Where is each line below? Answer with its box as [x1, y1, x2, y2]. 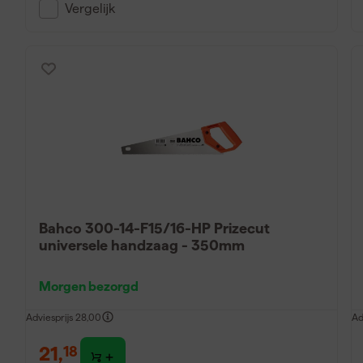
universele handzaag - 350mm [38, 237, 245, 253]
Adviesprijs [25, 311, 73, 322]
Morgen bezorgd [38, 279, 139, 293]
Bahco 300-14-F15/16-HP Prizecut [38, 220, 271, 236]
